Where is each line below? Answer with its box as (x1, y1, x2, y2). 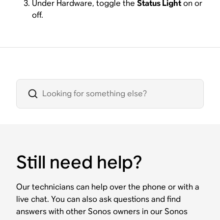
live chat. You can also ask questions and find (16, 193, 181, 204)
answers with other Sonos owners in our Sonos (16, 206, 188, 217)
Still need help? (16, 150, 142, 173)
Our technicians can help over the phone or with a (16, 181, 200, 192)
